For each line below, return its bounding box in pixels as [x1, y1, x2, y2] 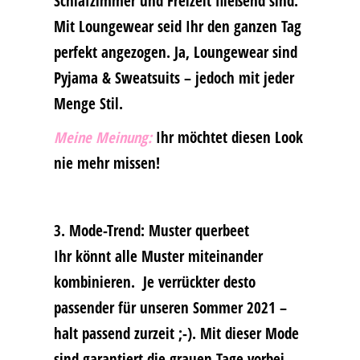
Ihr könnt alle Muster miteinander [53, 245, 263, 266]
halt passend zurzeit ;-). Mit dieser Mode [53, 322, 299, 343]
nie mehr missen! [53, 152, 164, 173]
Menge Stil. [53, 92, 127, 113]
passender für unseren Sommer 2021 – [53, 297, 287, 317]
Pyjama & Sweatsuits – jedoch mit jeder [53, 67, 294, 88]
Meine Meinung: [53, 126, 152, 147]
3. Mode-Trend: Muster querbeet [53, 219, 249, 240]
